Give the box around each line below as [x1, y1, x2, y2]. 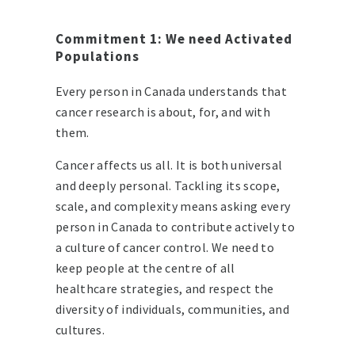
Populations [55, 48, 139, 66]
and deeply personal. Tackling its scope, [55, 177, 281, 194]
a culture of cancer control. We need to [55, 239, 274, 256]
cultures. [55, 322, 105, 338]
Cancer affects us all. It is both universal [55, 157, 283, 174]
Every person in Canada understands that [55, 83, 287, 100]
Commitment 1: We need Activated [55, 30, 292, 48]
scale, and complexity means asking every [55, 198, 291, 215]
